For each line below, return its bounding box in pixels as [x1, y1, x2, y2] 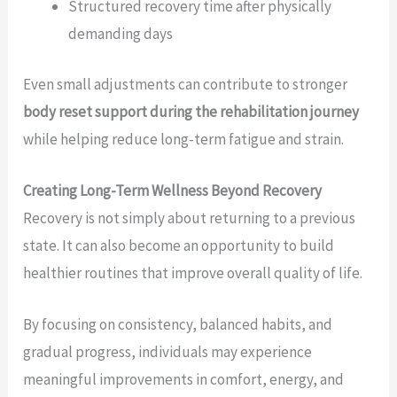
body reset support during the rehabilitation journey [23, 101, 360, 121]
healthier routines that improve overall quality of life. [23, 263, 363, 284]
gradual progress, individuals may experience [23, 342, 313, 362]
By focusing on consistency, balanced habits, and [23, 315, 333, 335]
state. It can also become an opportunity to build [23, 236, 335, 256]
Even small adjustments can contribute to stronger [23, 74, 348, 94]
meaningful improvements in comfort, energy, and [23, 370, 345, 390]
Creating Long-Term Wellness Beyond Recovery [23, 181, 323, 201]
